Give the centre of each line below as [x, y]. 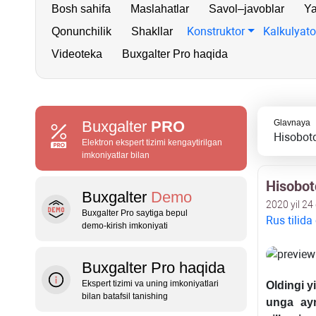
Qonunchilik [81, 31]
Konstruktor [216, 31]
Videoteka [77, 54]
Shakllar [152, 31]
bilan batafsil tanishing [125, 296]
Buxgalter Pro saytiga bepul [135, 213]
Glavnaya [292, 123]
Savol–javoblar [247, 9]
